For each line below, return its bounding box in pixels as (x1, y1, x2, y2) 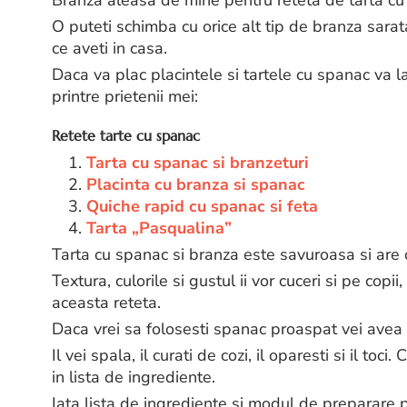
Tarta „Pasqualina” (86, 217, 232, 240)
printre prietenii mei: (52, 85, 198, 108)
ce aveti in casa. (52, 37, 167, 60)
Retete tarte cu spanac (52, 126, 200, 145)
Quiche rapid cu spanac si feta (82, 195, 318, 218)
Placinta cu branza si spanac (86, 174, 305, 196)
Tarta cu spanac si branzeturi (86, 152, 309, 174)
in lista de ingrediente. (52, 366, 215, 389)
